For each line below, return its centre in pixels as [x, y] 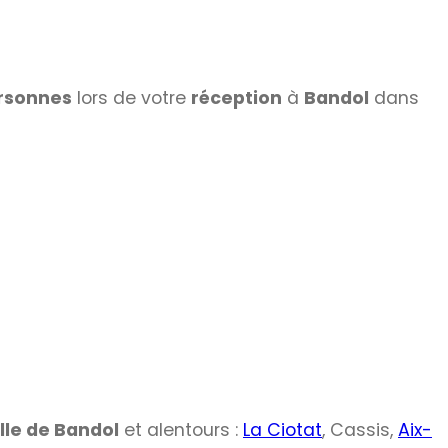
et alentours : [181, 429]
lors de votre [131, 98]
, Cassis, [360, 429]
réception [236, 98]
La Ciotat [282, 429]
